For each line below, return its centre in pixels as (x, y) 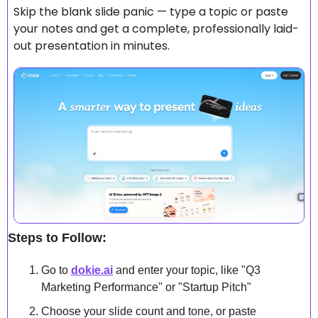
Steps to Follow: (57, 237)
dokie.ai (92, 270)
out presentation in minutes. (92, 45)
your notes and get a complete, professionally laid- (156, 28)
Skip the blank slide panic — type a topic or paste (151, 11)
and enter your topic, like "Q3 (187, 270)
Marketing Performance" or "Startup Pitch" (146, 287)
